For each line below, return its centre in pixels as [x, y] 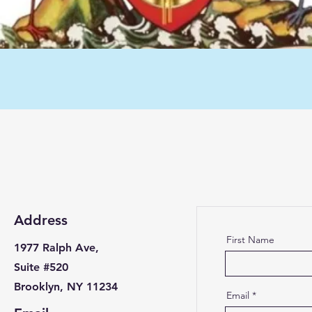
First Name [250, 240]
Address [40, 220]
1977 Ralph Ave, [56, 248]
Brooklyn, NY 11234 [65, 287]
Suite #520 [41, 267]
